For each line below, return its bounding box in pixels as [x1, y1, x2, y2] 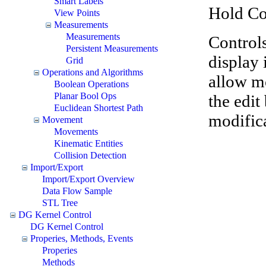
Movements [54, 126, 98, 137]
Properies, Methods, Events [30, 233, 133, 243]
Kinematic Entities [54, 138, 123, 148]
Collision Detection [54, 150, 126, 160]
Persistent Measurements [66, 43, 158, 53]
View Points [54, 7, 100, 18]
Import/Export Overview [42, 173, 135, 184]
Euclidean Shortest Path [54, 102, 143, 113]
